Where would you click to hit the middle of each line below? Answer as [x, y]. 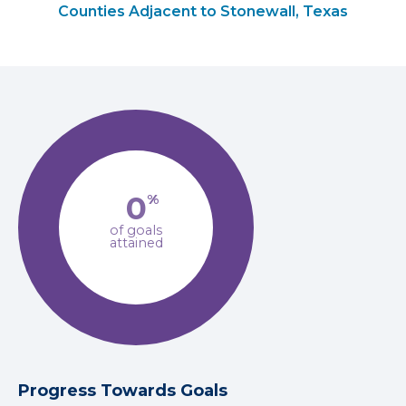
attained [136, 243]
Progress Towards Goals [123, 391]
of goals [136, 230]
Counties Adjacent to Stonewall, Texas [203, 11]
